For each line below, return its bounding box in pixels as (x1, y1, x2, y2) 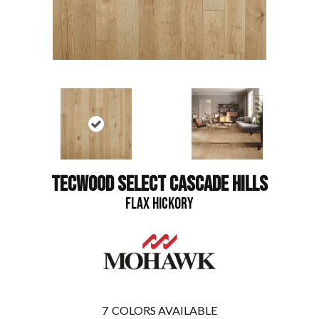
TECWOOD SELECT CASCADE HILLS (51, 172, 268, 197)
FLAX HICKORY (125, 194, 194, 214)
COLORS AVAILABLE (112, 303, 217, 317)
